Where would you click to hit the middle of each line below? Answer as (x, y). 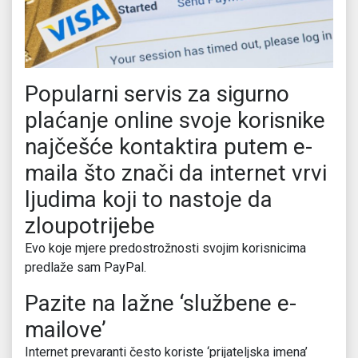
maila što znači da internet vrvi (176, 173)
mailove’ (66, 330)
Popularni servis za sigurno (157, 94)
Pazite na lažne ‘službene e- (161, 304)
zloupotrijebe (90, 226)
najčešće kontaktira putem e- (169, 147)
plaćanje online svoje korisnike (175, 121)
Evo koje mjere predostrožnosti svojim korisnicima (165, 249)
